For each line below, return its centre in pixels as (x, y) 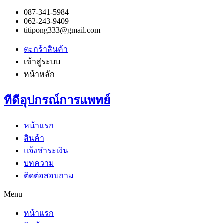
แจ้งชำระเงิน (46, 150)
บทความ (39, 163)
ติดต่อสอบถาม (49, 175)
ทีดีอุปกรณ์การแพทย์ (57, 100)
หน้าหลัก (39, 74)
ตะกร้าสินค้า (46, 49)
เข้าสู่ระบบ (42, 61)
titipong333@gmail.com (62, 30)
